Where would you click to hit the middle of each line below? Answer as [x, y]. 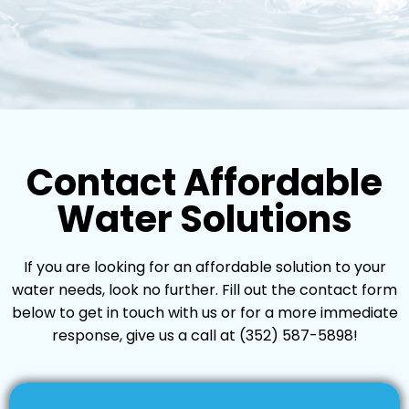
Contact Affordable [204, 183]
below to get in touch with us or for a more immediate [204, 313]
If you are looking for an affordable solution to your [204, 267]
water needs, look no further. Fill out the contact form [204, 290]
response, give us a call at [145, 336]
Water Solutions [204, 220]
